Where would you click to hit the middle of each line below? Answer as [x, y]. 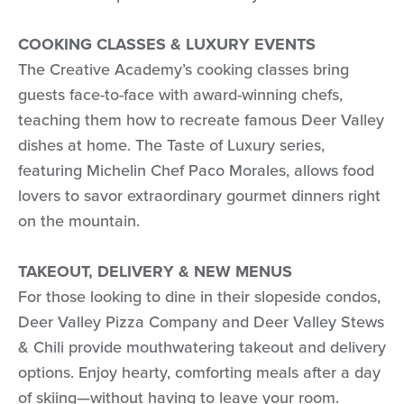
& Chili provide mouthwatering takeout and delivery [202, 347]
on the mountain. [79, 220]
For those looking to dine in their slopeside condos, [199, 296]
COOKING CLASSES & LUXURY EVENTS [167, 44]
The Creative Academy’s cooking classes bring [184, 69]
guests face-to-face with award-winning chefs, [180, 94]
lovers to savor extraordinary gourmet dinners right [199, 195]
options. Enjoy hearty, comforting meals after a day [199, 372]
